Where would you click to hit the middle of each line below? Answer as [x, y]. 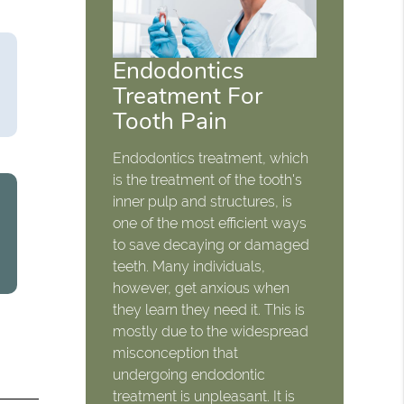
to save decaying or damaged [211, 245]
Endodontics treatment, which [211, 159]
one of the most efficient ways [210, 224]
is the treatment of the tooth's [208, 180]
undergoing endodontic [189, 375]
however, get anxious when [202, 289]
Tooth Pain [170, 121]
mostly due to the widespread [211, 332]
